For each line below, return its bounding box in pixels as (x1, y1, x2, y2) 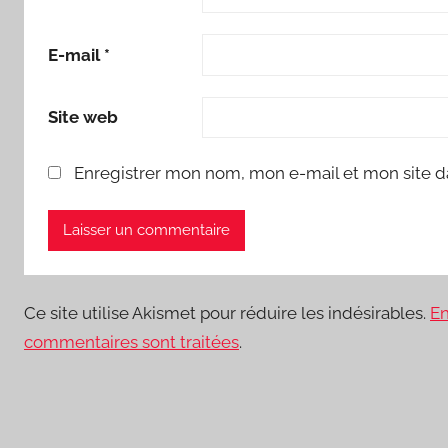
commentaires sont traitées (24, 331, 239, 352)
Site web (48, 106, 118, 127)
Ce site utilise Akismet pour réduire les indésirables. (24, 302, 430, 323)
